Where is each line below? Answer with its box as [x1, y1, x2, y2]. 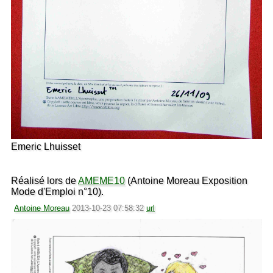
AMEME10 [78, 175, 125, 186]
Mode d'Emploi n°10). [11, 186, 104, 197]
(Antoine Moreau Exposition [125, 175, 247, 186]
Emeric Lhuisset [11, 141, 80, 152]
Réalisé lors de [11, 175, 78, 186]
